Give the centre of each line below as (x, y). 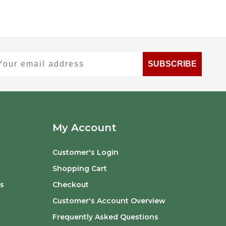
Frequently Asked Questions (105, 217)
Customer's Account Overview (109, 201)
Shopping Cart (79, 169)
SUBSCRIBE (172, 64)
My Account (84, 128)
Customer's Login (85, 153)
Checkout (70, 185)
